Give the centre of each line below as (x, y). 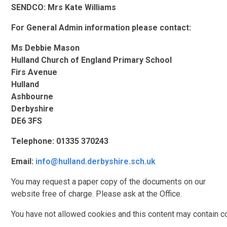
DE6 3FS (27, 121)
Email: (24, 161)
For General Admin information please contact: (101, 27)
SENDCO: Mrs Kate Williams (64, 7)
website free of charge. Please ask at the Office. (97, 194)
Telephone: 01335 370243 (60, 141)
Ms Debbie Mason (46, 48)
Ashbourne (32, 96)
